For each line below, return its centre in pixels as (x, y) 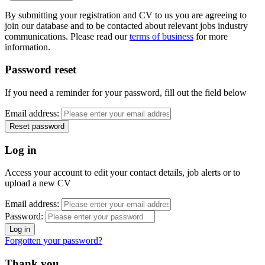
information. (28, 47)
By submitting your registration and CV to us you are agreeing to (126, 15)
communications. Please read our (67, 36)
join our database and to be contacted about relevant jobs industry (126, 25)
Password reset (41, 70)
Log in (21, 150)
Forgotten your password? (54, 241)
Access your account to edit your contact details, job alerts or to (122, 173)
